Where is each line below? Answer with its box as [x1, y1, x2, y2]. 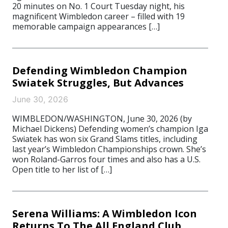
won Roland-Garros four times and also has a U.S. [12, 154, 201, 165]
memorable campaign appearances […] [12, 21, 160, 32]
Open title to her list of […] [12, 164, 112, 175]
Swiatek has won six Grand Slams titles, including [12, 133, 197, 145]
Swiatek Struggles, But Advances [12, 76, 184, 90]
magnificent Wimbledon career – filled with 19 [12, 11, 185, 22]
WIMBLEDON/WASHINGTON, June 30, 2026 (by [12, 113, 192, 124]
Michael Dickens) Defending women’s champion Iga [12, 123, 208, 134]
